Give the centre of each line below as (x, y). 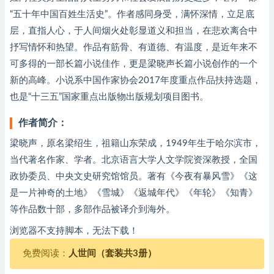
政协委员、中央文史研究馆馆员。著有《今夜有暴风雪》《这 (134, 176)
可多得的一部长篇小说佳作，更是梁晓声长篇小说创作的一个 (134, 64)
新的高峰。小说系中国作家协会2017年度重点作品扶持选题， (135, 80)
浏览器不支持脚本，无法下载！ (74, 231)
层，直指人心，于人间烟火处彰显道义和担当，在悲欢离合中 (134, 31)
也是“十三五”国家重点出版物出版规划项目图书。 (109, 97)
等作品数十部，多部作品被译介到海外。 (92, 209)
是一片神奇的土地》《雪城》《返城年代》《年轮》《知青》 (134, 193)
